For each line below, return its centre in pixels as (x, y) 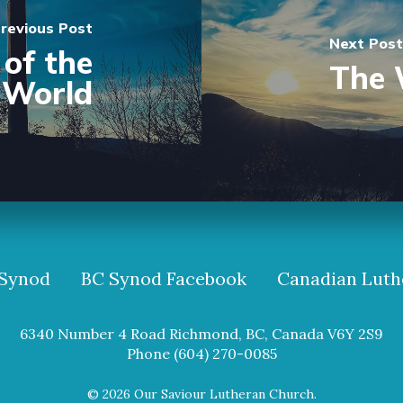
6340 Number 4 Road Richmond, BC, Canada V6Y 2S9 (201, 334)
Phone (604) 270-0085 (201, 354)
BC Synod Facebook (163, 278)
